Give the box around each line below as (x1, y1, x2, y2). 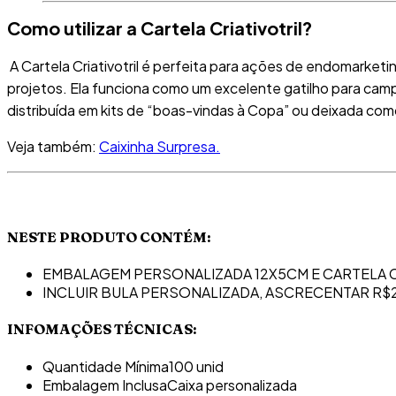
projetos (7, 78, 63, 97)
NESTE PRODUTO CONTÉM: (7, 227, 211, 246)
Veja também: (7, 136, 99, 156)
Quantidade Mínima (42, 356, 169, 376)
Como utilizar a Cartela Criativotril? (7, 17, 312, 40)
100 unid (169, 356, 224, 376)
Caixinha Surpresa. (99, 136, 220, 156)
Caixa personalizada (167, 375, 297, 394)
